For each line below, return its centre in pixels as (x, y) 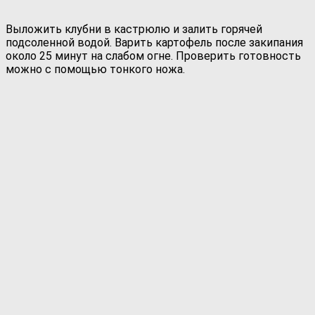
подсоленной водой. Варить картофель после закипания (154, 42)
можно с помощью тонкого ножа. (95, 69)
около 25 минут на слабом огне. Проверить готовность (153, 56)
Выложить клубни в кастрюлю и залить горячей (134, 29)
